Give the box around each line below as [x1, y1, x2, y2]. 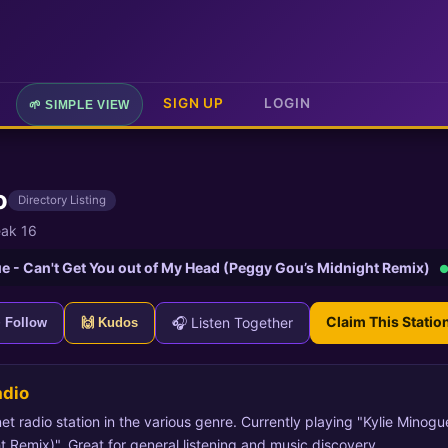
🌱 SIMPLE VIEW [28, 97, 131, 112]
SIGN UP [163, 95, 224, 111]
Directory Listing [18, 192, 106, 207]
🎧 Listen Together [172, 314, 294, 332]
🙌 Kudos [81, 315, 139, 331]
